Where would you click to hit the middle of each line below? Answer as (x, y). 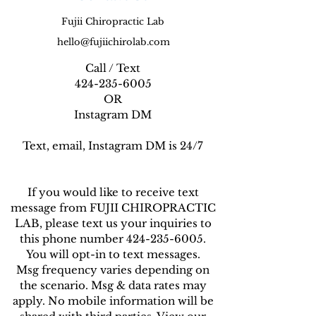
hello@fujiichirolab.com (114, 42)
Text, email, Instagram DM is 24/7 (113, 146)
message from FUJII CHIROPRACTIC (113, 208)
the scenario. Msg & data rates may (113, 285)
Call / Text (113, 68)
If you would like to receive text (113, 192)
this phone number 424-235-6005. (113, 239)
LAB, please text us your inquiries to (113, 223)
